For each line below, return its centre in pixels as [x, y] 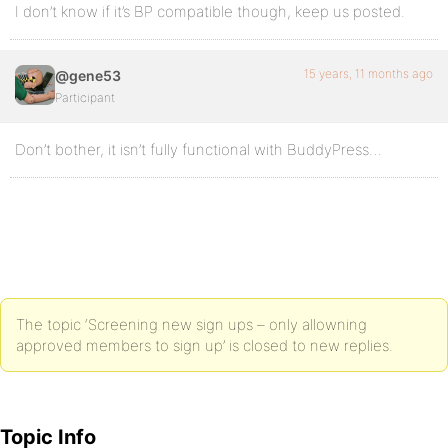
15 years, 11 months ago [368, 73]
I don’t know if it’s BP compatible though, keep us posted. [210, 11]
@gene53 [88, 75]
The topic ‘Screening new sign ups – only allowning [191, 324]
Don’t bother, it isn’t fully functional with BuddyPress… [198, 149]
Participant [85, 97]
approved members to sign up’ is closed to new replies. [204, 345]
